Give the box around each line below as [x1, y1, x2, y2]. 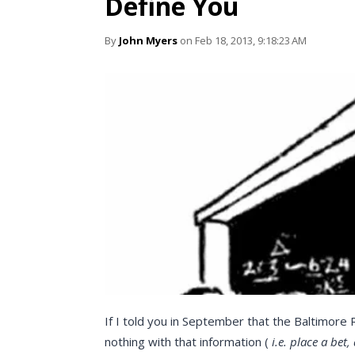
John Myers [119, 33, 177, 48]
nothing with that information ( [105, 334, 269, 349]
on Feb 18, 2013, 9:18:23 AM [177, 33, 307, 48]
